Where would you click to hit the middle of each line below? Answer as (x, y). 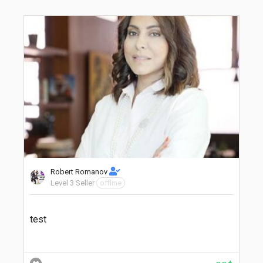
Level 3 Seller (73, 183)
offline (111, 183)
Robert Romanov (80, 171)
